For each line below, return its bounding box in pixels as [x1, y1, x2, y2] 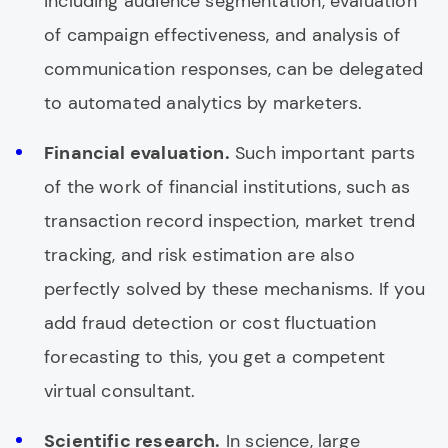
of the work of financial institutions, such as [44, 175, 411, 199]
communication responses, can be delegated [44, 57, 424, 81]
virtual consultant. [44, 379, 196, 403]
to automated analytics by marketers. [44, 91, 363, 115]
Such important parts [229, 141, 416, 165]
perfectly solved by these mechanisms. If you [44, 277, 425, 301]
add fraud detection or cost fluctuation [44, 311, 377, 335]
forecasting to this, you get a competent [44, 345, 386, 369]
